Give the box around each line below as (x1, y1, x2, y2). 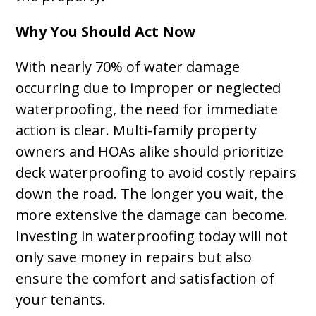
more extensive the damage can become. (16, 205, 288, 224)
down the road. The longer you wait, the (16, 184, 284, 203)
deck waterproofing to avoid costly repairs (16, 163, 297, 182)
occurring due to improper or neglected (16, 78, 281, 97)
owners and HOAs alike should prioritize (16, 142, 284, 161)
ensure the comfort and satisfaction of (16, 269, 275, 288)
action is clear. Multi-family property (16, 121, 257, 140)
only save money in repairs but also (16, 248, 253, 267)
